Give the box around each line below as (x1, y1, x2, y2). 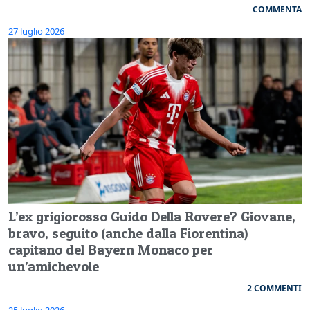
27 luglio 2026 (8, 25, 64, 38)
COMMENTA (253, 3, 302, 16)
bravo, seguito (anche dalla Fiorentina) (8, 225, 248, 242)
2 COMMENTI (247, 282, 302, 295)
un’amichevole (8, 258, 99, 275)
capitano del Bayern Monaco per (8, 241, 213, 259)
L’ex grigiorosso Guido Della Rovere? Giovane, (8, 208, 295, 226)
